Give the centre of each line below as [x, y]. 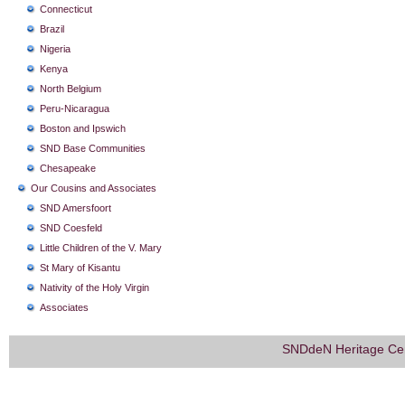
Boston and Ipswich [83, 128]
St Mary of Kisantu [80, 268]
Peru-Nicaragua [75, 108]
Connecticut [66, 9]
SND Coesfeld [71, 228]
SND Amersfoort [75, 208]
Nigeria [55, 49]
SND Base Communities [93, 148]
